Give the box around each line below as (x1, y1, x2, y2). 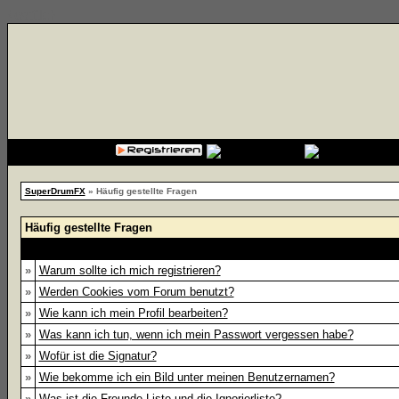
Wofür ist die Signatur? (38, 349, 157, 362)
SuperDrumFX (24, 186, 85, 196)
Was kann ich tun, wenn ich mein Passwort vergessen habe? (38, 328, 354, 341)
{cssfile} (7, 7, 56, 22)
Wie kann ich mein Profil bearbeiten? (38, 306, 228, 320)
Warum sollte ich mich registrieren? (38, 264, 221, 277)
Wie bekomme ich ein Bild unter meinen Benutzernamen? (38, 370, 335, 384)
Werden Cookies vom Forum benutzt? (38, 285, 234, 298)
